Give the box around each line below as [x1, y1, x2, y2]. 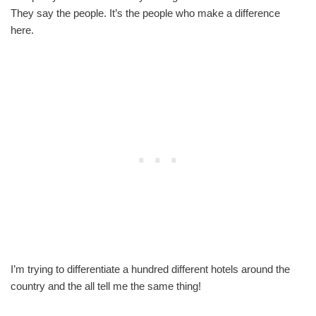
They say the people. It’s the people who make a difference [11, 6, 280, 19]
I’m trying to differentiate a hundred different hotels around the [11, 262, 290, 275]
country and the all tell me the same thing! [11, 279, 201, 292]
